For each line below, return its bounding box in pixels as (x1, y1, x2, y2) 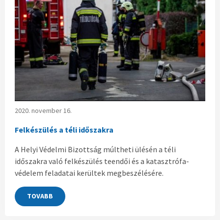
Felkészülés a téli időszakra (15, 124, 113, 135)
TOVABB (27, 192, 53, 201)
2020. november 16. (15, 106, 72, 115)
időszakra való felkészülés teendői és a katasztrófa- (15, 156, 189, 166)
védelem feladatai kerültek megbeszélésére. (15, 167, 164, 178)
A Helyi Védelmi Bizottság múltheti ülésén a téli (15, 144, 176, 154)
